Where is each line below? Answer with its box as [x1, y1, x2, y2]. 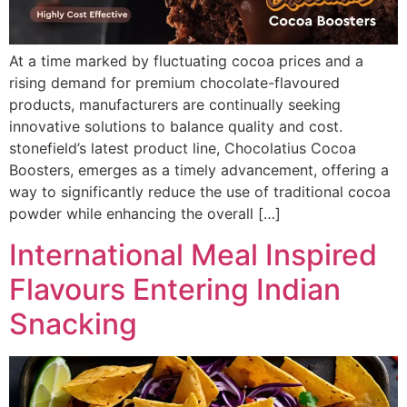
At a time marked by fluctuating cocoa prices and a [9, 52, 363, 71]
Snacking [9, 305, 137, 342]
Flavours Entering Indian [9, 271, 341, 307]
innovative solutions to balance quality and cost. [9, 117, 342, 136]
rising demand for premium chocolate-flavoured [9, 74, 340, 93]
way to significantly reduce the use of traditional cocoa [9, 183, 391, 202]
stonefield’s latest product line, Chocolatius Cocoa [9, 139, 356, 158]
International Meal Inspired [9, 236, 377, 273]
